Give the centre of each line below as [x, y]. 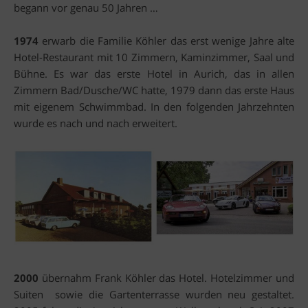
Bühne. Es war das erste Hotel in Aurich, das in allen [154, 74]
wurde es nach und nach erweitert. [96, 123]
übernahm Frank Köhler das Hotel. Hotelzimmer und [168, 277]
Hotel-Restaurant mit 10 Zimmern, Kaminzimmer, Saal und [154, 57]
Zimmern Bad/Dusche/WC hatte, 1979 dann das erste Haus [154, 90]
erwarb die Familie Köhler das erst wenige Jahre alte [168, 41]
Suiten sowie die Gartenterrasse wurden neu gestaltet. [154, 294]
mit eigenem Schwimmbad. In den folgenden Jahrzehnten [154, 107]
